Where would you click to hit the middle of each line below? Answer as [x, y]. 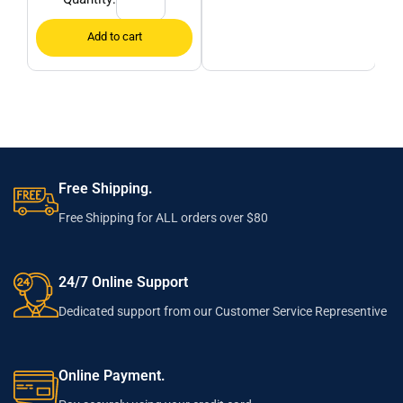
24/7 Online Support [124, 282]
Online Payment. [112, 376]
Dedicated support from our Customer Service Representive [223, 312]
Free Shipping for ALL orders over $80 [164, 218]
